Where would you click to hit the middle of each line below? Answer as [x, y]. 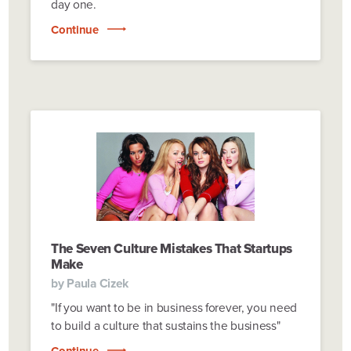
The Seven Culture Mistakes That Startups [172, 249]
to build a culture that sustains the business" [166, 326]
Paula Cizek [98, 284]
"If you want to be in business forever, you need [174, 308]
